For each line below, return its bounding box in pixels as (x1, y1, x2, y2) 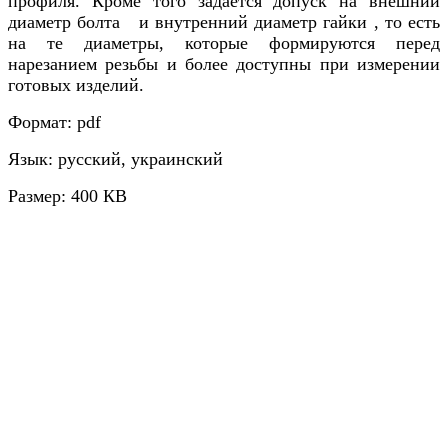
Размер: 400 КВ (8, 186, 127, 207)
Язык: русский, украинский (8, 149, 223, 170)
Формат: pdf (8, 112, 101, 133)
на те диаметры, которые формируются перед (8, 33, 440, 54)
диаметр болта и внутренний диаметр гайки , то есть (8, 12, 440, 33)
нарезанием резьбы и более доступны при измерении (8, 54, 440, 75)
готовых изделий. (8, 75, 144, 96)
